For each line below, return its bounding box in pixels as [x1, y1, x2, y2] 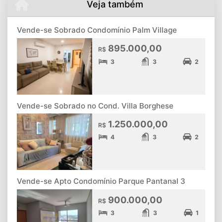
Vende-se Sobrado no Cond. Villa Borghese [17, 101, 173, 111]
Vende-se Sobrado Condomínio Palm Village [17, 25, 177, 35]
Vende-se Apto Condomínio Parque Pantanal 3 [17, 176, 185, 186]
